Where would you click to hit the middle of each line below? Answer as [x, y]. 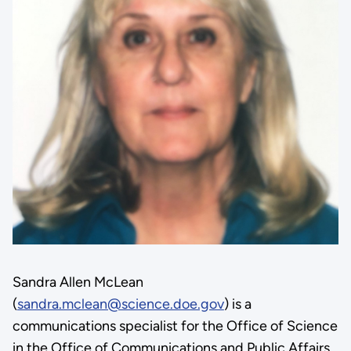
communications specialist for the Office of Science [175, 326]
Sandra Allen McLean [78, 282]
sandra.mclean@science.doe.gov [120, 304]
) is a [237, 304]
